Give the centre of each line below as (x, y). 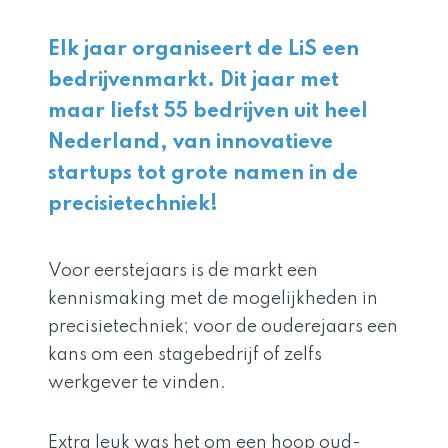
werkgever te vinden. (137, 383)
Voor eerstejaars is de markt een (183, 271)
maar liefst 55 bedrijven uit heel (208, 112)
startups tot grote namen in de (203, 174)
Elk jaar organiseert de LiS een (203, 50)
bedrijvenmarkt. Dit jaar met (193, 81)
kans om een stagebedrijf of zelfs (185, 355)
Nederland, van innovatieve (190, 143)
